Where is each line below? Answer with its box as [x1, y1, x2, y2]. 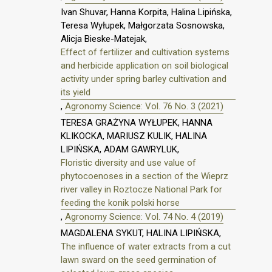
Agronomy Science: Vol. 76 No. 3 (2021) [65, 101, 223, 112]
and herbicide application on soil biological [61, 60, 228, 72]
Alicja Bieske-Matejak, [61, 33, 147, 45]
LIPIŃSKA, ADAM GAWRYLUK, [61, 144, 179, 155]
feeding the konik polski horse [61, 197, 180, 209]
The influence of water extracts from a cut [61, 240, 231, 252]
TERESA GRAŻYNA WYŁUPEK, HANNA [61, 117, 212, 129]
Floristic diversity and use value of [61, 157, 196, 169]
